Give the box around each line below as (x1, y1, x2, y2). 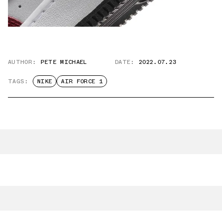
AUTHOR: (8, 57, 37, 66)
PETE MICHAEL (40, 57, 87, 66)
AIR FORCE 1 (61, 76, 103, 86)
